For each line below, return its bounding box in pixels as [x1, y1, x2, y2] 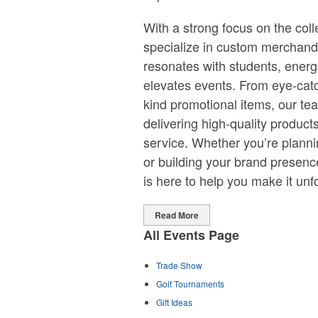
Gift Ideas [156, 296, 192, 308]
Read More [155, 209, 199, 221]
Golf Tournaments [156, 278, 224, 290]
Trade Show [156, 259, 202, 271]
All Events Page [143, 226, 239, 244]
